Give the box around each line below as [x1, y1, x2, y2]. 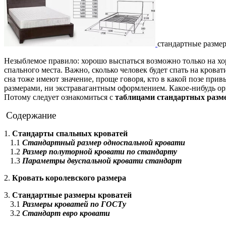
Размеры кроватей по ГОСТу [22, 199, 126, 208]
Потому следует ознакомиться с [4, 92, 115, 101]
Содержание [6, 109, 56, 121]
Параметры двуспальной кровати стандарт [22, 156, 182, 165]
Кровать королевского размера [12, 173, 126, 182]
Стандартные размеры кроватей [12, 190, 132, 199]
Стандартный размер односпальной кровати [22, 138, 185, 147]
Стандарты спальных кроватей [12, 129, 128, 138]
